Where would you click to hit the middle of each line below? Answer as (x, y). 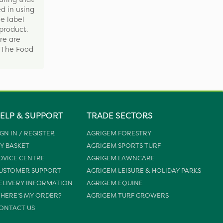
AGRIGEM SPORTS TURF (124, 146)
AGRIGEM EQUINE (115, 183)
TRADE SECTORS (120, 116)
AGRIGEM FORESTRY (119, 133)
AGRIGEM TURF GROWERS (128, 196)
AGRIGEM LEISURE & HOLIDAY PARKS (144, 171)
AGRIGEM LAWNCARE (121, 158)
